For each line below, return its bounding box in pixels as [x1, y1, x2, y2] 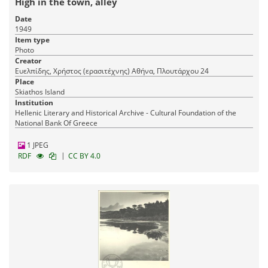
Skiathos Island [15, 87, 65, 98]
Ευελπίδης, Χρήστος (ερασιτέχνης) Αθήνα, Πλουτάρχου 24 [132, 66, 209, 77]
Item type [15, 35, 50, 45]
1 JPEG [25, 140, 48, 151]
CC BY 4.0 [68, 151, 100, 162]
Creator [15, 56, 41, 66]
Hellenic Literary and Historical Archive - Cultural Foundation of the [15, 108, 236, 118]
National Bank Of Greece [15, 118, 98, 129]
